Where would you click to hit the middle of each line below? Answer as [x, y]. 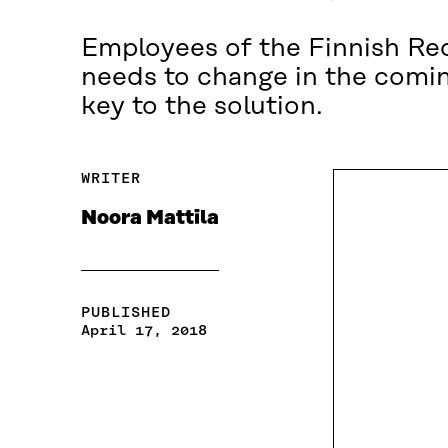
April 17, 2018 [143, 330]
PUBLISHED [125, 312]
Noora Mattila [149, 218]
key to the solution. [201, 107]
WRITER [110, 178]
